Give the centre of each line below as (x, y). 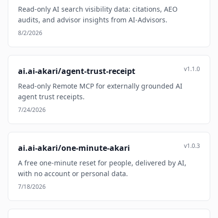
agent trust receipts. (51, 97)
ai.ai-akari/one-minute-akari (74, 148)
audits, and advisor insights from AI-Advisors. (93, 20)
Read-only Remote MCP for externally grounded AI (100, 86)
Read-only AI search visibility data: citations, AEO (98, 9)
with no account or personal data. (73, 173)
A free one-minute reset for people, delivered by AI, (102, 163)
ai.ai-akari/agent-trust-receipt (77, 71)
